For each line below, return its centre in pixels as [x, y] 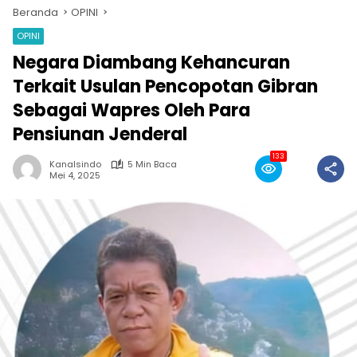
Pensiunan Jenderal [100, 134]
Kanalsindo [75, 164]
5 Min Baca [152, 164]
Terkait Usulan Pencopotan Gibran [165, 86]
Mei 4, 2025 [75, 175]
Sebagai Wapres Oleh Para [131, 110]
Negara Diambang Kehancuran [151, 63]
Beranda [35, 12]
